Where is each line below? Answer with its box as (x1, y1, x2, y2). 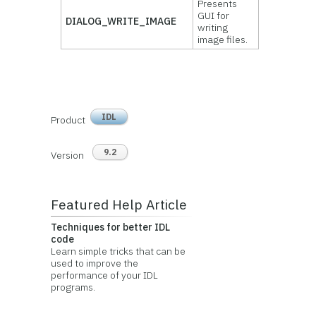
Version (50, 149, 84, 162)
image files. (197, 33, 248, 46)
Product (50, 114, 85, 126)
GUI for (197, 9, 230, 22)
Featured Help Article (50, 195, 187, 213)
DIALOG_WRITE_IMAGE (66, 15, 177, 28)
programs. (50, 281, 95, 293)
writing (197, 21, 229, 34)
